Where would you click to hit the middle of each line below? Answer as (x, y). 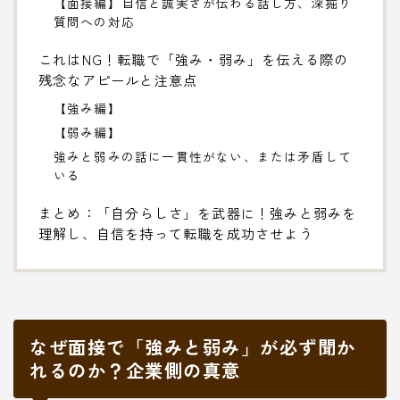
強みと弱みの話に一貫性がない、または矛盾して (203, 156)
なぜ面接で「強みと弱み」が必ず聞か (193, 346)
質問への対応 (94, 21)
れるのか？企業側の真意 (135, 370)
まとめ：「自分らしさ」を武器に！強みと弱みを (198, 212)
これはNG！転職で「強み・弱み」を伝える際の (194, 58)
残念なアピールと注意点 (118, 79)
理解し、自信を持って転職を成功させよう (176, 233)
